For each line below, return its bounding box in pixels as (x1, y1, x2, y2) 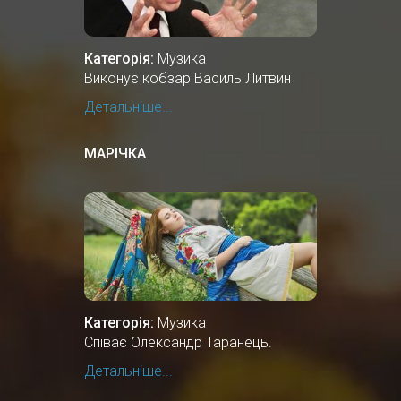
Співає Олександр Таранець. (84, 333, 272, 351)
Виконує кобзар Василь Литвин (84, 69, 291, 87)
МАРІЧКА (84, 144, 146, 162)
